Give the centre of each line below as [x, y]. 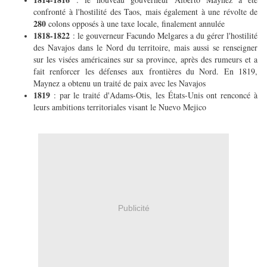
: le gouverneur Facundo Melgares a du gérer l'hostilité [164, 36]
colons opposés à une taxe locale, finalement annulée [138, 24]
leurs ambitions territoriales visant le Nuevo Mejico [121, 107]
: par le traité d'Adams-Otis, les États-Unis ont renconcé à [156, 95]
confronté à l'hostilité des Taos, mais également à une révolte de [145, 12]
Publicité [133, 208]
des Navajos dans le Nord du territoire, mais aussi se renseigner [145, 48]
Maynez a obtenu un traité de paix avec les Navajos [121, 83]
